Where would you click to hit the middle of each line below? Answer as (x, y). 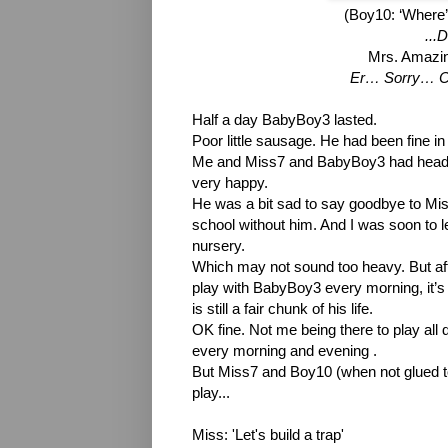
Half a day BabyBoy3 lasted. (284, 119)
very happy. (230, 182)
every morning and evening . (284, 350)
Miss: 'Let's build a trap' (268, 434)
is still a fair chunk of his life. (282, 308)
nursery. (218, 245)
